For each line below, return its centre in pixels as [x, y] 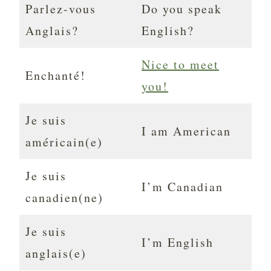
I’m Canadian [182, 187]
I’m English [178, 243]
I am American [186, 131]
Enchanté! [56, 76]
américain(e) [64, 142]
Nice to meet [180, 65]
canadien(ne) [64, 198]
